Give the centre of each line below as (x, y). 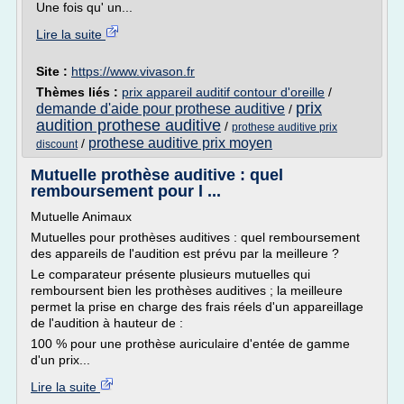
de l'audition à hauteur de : (107, 323)
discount (57, 144)
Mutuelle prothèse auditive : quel (157, 175)
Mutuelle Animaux (81, 216)
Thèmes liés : (79, 92)
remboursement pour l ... (126, 191)
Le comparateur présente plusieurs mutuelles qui (170, 274)
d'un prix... (60, 360)
